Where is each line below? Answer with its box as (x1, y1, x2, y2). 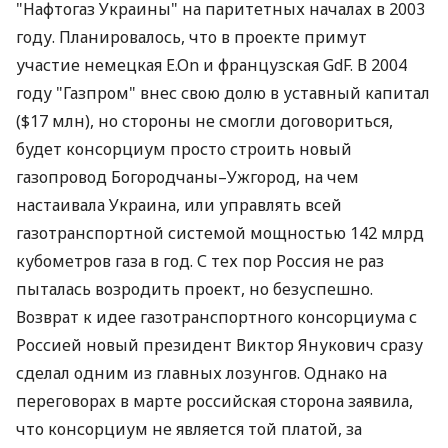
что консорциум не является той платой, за (16, 418, 362, 440)
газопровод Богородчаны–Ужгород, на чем (16, 166, 359, 188)
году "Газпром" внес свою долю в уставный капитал (16, 82, 430, 104)
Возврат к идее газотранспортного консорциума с (16, 306, 417, 328)
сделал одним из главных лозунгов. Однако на (16, 362, 387, 384)
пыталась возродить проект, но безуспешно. (16, 278, 373, 300)
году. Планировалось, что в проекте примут (16, 26, 367, 48)
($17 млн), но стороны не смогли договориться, (16, 110, 393, 132)
